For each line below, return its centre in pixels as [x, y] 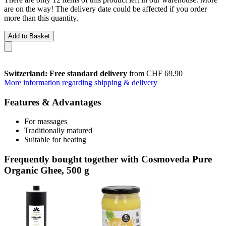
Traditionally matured [58, 131]
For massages [46, 122]
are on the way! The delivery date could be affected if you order [105, 9]
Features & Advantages [52, 102]
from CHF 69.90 [155, 73]
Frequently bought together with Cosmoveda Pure [108, 159]
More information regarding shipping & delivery [81, 82]
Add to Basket [29, 36]
